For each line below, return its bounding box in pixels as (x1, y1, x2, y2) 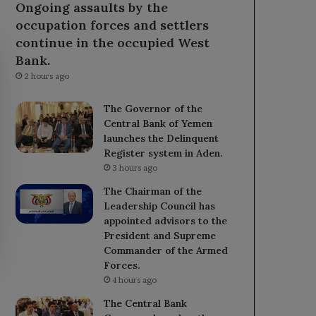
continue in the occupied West (16, 34, 210, 51)
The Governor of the (104, 102, 203, 115)
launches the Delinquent (104, 131, 219, 145)
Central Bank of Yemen (104, 116, 213, 130)
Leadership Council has (104, 199, 216, 212)
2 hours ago (24, 71, 70, 81)
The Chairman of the (104, 184, 202, 197)
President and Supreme (104, 229, 217, 242)
